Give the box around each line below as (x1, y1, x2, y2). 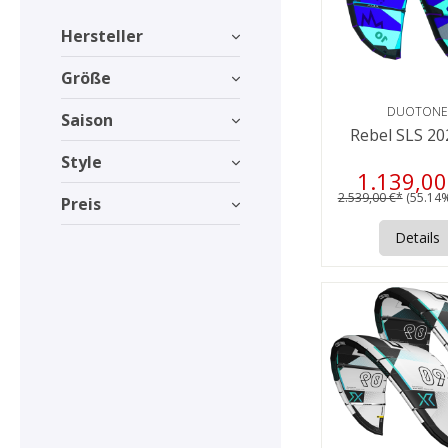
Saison (61, 108, 113, 131)
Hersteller (61, 24, 143, 47)
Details (394, 227, 440, 247)
